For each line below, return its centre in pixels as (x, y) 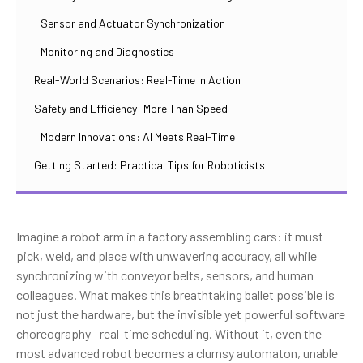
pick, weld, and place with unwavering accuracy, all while (167, 255)
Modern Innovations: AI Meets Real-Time (138, 136)
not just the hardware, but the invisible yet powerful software (181, 314)
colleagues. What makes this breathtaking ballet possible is (175, 294)
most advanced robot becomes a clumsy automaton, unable (177, 352)
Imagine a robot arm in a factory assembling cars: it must (170, 236)
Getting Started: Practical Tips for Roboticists (149, 164)
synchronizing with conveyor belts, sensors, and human (165, 275)
